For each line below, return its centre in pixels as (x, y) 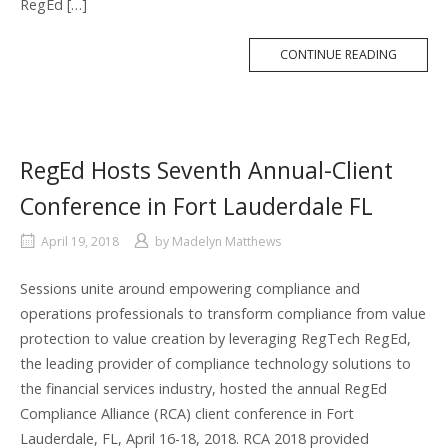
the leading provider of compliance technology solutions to (215, 364)
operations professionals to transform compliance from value (223, 314)
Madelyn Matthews (226, 242)
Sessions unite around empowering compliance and (190, 289)
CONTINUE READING (338, 55)
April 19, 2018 (80, 242)
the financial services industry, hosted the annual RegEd (203, 389)
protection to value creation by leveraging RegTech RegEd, (215, 339)
